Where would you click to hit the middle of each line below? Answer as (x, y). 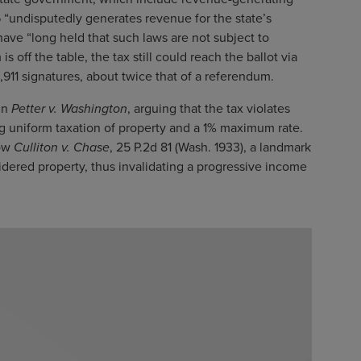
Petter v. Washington (69, 109)
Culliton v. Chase (61, 147)
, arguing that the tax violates (208, 109)
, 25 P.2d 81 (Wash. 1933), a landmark (210, 147)
